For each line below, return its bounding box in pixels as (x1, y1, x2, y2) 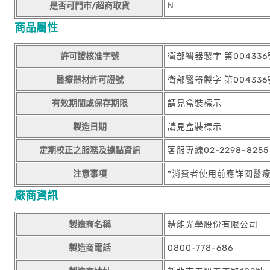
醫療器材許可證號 (55, 75, 124, 85)
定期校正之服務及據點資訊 (39, 145, 140, 155)
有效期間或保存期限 (51, 98, 128, 108)
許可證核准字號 (60, 51, 119, 61)
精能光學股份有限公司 (168, 219, 258, 230)
